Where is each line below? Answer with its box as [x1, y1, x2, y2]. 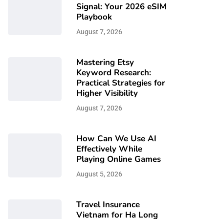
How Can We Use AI [76, 133, 156, 144]
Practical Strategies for [76, 77, 165, 88]
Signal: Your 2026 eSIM [76, 1, 167, 12]
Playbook [76, 11, 112, 22]
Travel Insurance [76, 199, 140, 210]
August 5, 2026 [76, 170, 122, 178]
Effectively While [76, 143, 142, 154]
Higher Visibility [76, 88, 138, 99]
